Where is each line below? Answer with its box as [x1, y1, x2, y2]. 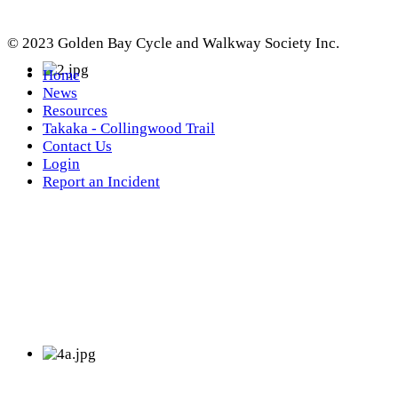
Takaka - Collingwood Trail [43, 120, 215, 138]
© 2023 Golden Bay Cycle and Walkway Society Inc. [7, 34, 339, 52]
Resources [43, 102, 107, 120]
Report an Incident [43, 173, 160, 191]
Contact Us [43, 138, 112, 155]
